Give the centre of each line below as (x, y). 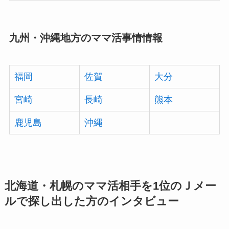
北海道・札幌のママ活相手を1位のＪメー (110, 186)
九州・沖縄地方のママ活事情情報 (86, 38)
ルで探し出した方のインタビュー (91, 201)
